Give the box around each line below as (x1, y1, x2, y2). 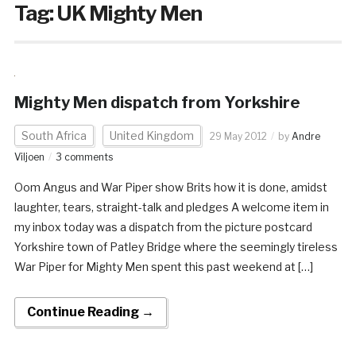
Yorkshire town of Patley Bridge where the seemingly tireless (14, 240, 338, 254)
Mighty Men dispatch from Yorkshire (14, 93, 300, 113)
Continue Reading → (26, 304, 154, 320)
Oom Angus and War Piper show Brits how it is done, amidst (14, 180, 327, 195)
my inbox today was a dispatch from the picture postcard (14, 220, 312, 234)
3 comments (55, 151, 113, 164)
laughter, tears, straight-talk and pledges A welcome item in (14, 200, 329, 215)
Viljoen (14, 151, 44, 164)
